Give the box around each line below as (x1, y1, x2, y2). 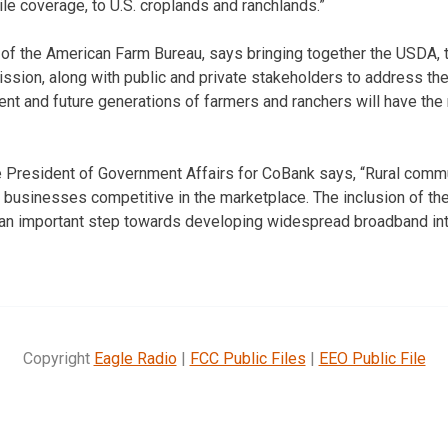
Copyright (22, 348, 94, 368)
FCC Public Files (189, 348, 306, 368)
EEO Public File (318, 348, 426, 368)
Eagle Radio (93, 348, 177, 368)
